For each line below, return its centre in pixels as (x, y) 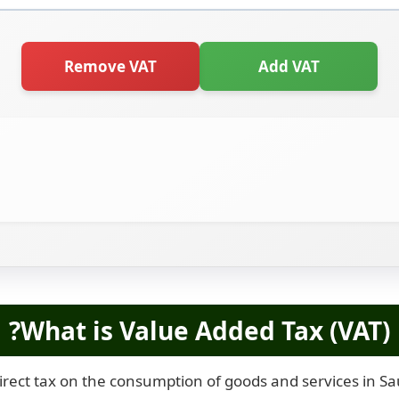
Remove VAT (110, 66)
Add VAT (289, 66)
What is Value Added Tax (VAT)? (205, 330)
